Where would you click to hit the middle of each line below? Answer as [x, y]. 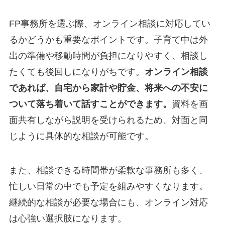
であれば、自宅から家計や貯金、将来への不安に [108, 88]
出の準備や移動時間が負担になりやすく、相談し [108, 56]
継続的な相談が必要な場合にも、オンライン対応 [108, 203]
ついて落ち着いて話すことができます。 [90, 104]
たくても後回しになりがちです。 [77, 72]
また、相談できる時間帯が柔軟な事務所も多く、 [108, 171]
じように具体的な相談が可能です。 [81, 136]
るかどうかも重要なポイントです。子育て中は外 [108, 40]
